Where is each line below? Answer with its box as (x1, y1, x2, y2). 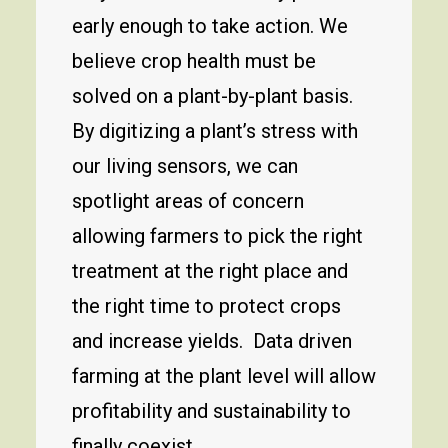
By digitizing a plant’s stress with (72, 119, 358, 143)
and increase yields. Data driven (72, 329, 352, 353)
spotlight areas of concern (72, 189, 304, 213)
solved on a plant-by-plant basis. (72, 84, 353, 108)
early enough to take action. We (72, 14, 348, 38)
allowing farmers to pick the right (72, 224, 363, 248)
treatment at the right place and (72, 259, 348, 283)
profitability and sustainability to (72, 399, 351, 423)
